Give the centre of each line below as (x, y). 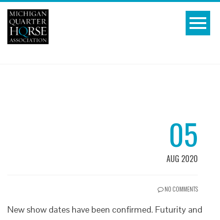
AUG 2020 (182, 158)
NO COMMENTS (181, 189)
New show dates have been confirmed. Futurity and (105, 209)
